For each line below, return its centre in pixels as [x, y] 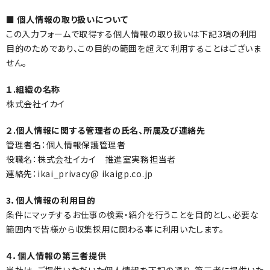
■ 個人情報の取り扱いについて [67, 19]
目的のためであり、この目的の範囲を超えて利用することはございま [134, 48]
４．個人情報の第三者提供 [56, 256]
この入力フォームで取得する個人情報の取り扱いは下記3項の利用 [132, 34]
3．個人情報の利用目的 [51, 200]
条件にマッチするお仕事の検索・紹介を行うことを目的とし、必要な [133, 215]
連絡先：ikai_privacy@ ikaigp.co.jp [80, 174]
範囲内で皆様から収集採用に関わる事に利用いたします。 [115, 229]
